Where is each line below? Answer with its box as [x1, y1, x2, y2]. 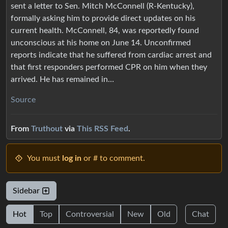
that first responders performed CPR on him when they [11, 63, 207, 71]
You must [27, 154, 62, 162]
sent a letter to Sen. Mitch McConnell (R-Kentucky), [11, 2, 194, 10]
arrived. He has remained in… [11, 75, 114, 83]
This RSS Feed [77, 124, 128, 133]
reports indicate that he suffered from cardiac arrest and [11, 50, 212, 59]
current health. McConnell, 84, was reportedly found [11, 26, 199, 35]
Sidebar [13, 186, 42, 195]
